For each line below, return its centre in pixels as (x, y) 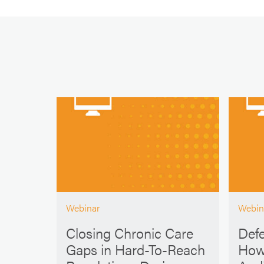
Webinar (83, 208)
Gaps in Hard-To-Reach (136, 249)
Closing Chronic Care (130, 232)
